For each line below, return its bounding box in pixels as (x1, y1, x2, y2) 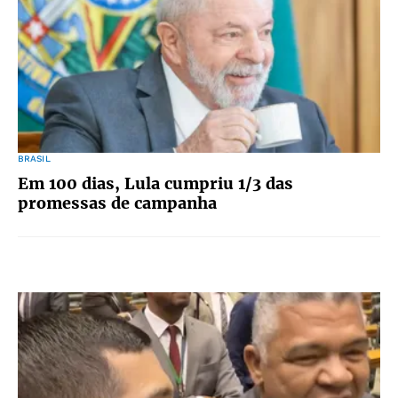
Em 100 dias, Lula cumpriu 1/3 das (18, 173, 293, 194)
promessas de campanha (18, 193, 217, 213)
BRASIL (18, 154, 51, 163)
